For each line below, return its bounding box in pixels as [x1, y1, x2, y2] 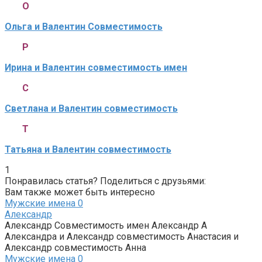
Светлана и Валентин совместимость [5, 102, 178, 114]
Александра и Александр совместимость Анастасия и [5, 230, 239, 242]
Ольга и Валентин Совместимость [5, 20, 163, 32]
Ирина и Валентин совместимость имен [5, 61, 187, 73]
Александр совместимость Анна [5, 242, 146, 253]
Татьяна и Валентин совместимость [5, 143, 171, 155]
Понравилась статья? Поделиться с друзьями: [5, 175, 206, 187]
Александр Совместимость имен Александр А [5, 219, 207, 231]
